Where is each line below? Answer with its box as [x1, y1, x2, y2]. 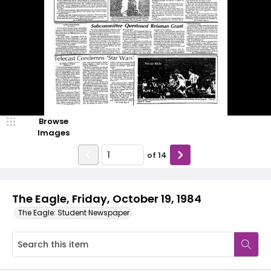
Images [37, 127, 70, 139]
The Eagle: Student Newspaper [18, 207, 129, 218]
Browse [38, 116, 68, 127]
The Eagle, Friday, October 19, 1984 [12, 191, 201, 206]
